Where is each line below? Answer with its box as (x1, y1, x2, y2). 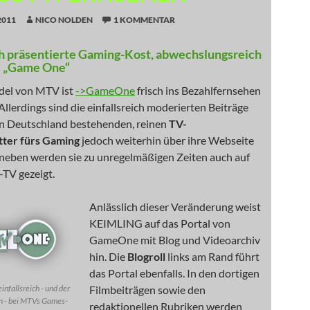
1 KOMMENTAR (113, 15, 175, 25)
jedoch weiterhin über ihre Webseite (80, 134, 256, 147)
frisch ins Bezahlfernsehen (135, 84, 261, 97)
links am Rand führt (167, 250, 259, 263)
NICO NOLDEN (35, 15, 93, 25)
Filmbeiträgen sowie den (89, 283, 206, 296)
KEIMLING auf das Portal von (89, 217, 230, 230)
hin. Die (89, 250, 127, 263)
